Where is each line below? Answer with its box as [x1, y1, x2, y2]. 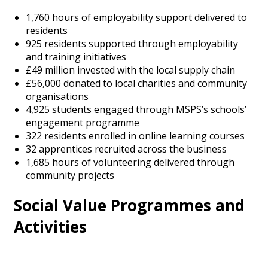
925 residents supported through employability [26, 36, 238, 50]
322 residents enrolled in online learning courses [26, 129, 245, 142]
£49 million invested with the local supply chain [26, 63, 235, 77]
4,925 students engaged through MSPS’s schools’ [26, 102, 246, 116]
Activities [14, 216, 87, 238]
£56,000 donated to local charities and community [26, 76, 247, 90]
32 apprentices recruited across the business [26, 142, 227, 156]
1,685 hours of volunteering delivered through [26, 155, 234, 169]
